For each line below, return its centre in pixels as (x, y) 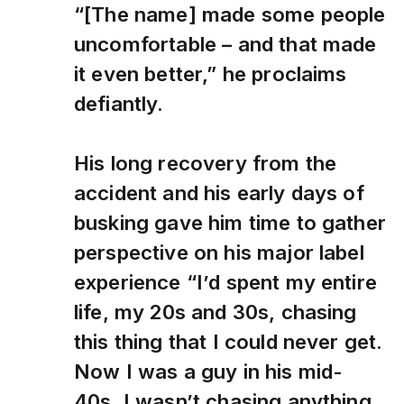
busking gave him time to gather (230, 223)
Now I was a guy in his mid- (209, 372)
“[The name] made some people (230, 14)
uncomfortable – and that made (225, 44)
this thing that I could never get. (229, 342)
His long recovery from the (206, 163)
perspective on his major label (219, 252)
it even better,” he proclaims (211, 74)
